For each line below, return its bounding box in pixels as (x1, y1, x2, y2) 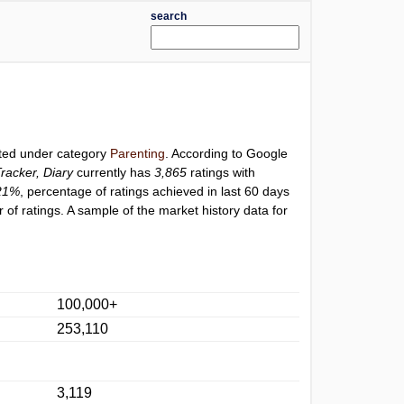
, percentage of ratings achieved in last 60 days (20, 184, 290, 198)
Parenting (110, 146, 166, 161)
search (150, 10, 187, 23)
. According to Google (165, 146, 289, 161)
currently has (73, 165, 155, 179)
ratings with (187, 165, 256, 179)
